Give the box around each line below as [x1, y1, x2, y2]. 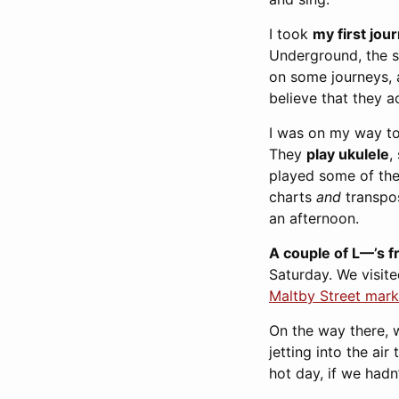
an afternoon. [269, 209, 359, 227]
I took [269, 25, 313, 43]
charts [269, 188, 316, 206]
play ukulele [306, 145, 389, 163]
